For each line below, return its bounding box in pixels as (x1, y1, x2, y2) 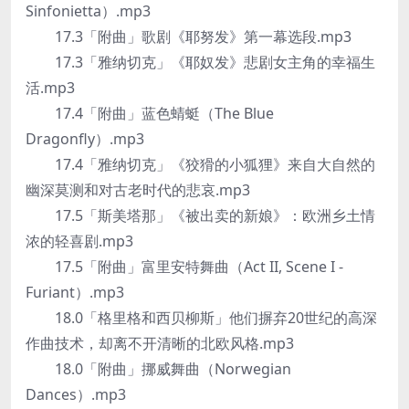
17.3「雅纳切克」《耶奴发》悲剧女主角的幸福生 (26, 52, 375, 72)
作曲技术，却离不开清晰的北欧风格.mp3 (26, 333, 294, 353)
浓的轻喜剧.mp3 (26, 231, 133, 251)
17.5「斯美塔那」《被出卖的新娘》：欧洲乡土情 (26, 205, 375, 225)
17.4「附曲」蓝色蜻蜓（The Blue (26, 103, 274, 123)
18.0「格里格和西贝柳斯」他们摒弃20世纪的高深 (26, 308, 377, 328)
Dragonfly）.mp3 (26, 129, 144, 149)
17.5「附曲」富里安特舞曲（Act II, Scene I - (26, 257, 343, 277)
